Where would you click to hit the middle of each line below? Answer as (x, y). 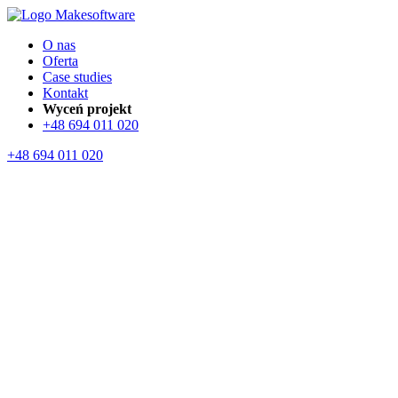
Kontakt (65, 93)
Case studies (77, 77)
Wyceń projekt (87, 109)
